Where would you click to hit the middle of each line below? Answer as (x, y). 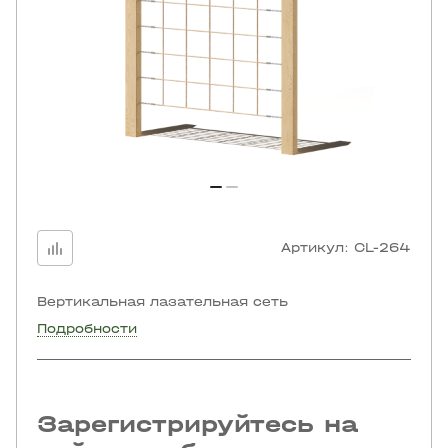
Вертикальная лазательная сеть (162, 301)
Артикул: (315, 247)
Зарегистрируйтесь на (197, 424)
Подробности (87, 328)
